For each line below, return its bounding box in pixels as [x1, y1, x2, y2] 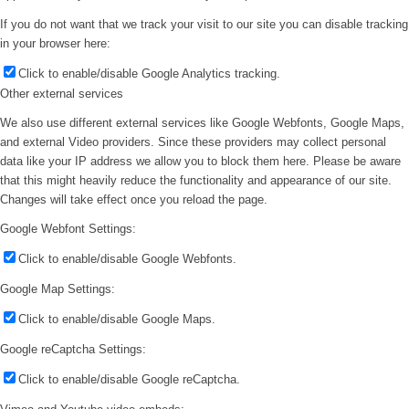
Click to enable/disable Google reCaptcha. [18, 372, 240, 386]
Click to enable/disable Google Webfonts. [18, 251, 236, 266]
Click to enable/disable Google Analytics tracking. [18, 66, 280, 80]
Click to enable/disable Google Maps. [18, 311, 215, 326]
